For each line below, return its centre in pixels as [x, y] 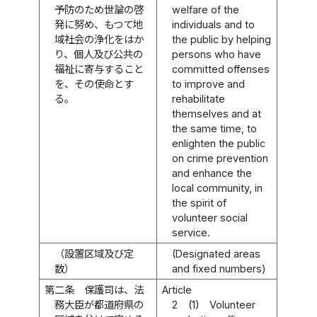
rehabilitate [199, 98]
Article [177, 289]
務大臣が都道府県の [99, 304]
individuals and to [214, 24]
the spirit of [200, 202]
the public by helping [222, 39]
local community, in [218, 188]
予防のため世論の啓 [99, 9]
